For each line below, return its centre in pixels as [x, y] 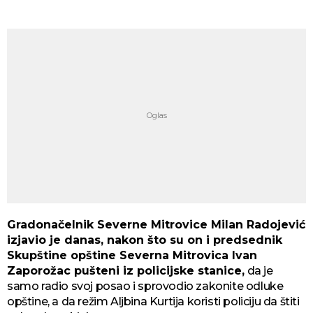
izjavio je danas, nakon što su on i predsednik [145, 240]
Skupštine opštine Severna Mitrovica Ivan [132, 255]
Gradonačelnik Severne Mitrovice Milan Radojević [156, 224]
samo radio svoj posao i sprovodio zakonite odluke [145, 286]
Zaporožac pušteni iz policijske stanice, [126, 270]
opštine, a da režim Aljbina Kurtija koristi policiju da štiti [153, 301]
